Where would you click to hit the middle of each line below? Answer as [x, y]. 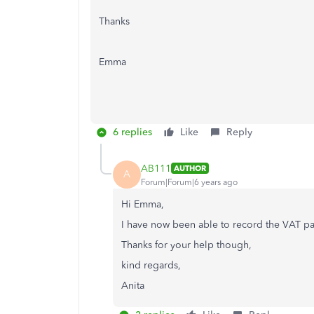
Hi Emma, [143, 204]
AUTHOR [190, 168]
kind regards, [151, 265]
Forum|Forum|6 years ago [189, 182]
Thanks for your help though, [186, 245]
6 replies [132, 132]
